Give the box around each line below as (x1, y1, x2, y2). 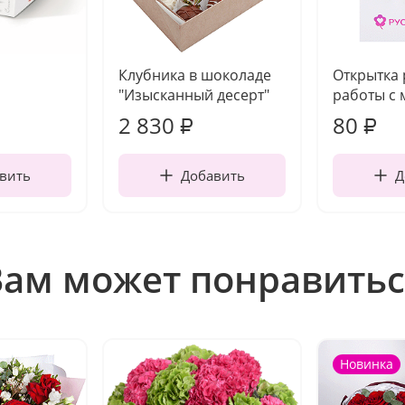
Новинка (340, 355, 393, 372)
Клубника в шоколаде (118, 65, 271, 85)
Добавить (180, 166, 245, 184)
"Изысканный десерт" (118, 85, 269, 105)
